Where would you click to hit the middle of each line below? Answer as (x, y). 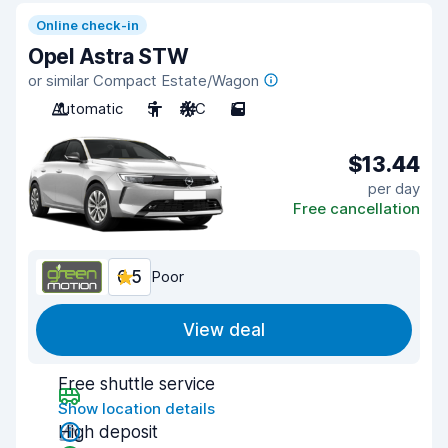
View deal (224, 330)
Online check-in (87, 25)
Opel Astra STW (108, 56)
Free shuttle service (136, 384)
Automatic (87, 108)
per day (394, 188)
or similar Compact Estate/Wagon (143, 80)
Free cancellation (356, 208)
